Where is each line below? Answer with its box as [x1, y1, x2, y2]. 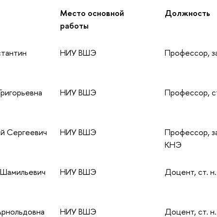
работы [60, 19, 89, 31]
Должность [164, 7, 210, 18]
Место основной [60, 7, 124, 18]
